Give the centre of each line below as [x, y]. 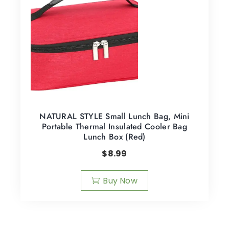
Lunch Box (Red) [114, 136]
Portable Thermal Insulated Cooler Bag [114, 126]
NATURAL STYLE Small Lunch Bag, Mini [114, 116]
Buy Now [120, 180]
